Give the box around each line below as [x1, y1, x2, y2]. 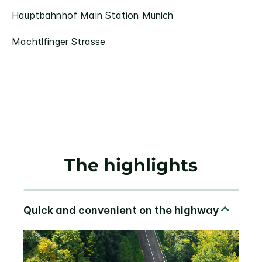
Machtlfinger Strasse [12, 35, 106, 47]
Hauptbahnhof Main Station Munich [12, 9, 174, 21]
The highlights [64, 154, 198, 176]
